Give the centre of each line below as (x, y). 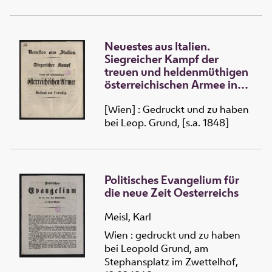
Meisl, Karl (128, 217)
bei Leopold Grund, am (156, 249)
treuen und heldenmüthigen (176, 71)
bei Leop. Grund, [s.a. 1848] (167, 122)
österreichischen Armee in (171, 84)
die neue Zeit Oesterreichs (172, 192)
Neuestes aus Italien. (157, 46)
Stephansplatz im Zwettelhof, (171, 262)
